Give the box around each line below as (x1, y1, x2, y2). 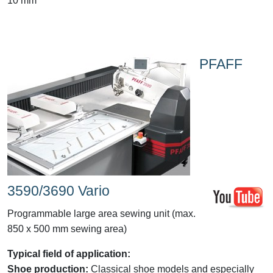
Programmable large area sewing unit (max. (7, 208, 196, 219)
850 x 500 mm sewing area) (7, 223, 127, 234)
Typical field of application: (7, 248, 130, 259)
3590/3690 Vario (7, 182, 110, 199)
